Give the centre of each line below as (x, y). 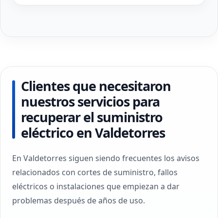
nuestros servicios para (90, 101)
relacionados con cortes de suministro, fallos (95, 172)
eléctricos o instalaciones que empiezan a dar (96, 186)
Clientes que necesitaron (96, 86)
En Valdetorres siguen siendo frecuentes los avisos (106, 158)
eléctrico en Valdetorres (93, 133)
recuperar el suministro (92, 117)
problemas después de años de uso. (79, 200)
